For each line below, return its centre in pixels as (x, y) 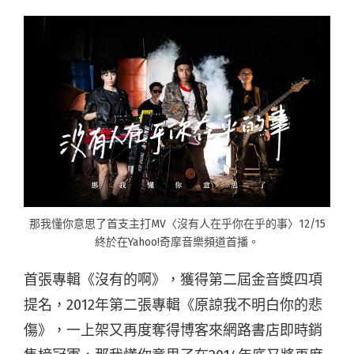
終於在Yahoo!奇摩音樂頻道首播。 (177, 243)
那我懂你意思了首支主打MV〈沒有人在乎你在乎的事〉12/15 (177, 224)
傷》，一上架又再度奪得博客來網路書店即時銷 (173, 331)
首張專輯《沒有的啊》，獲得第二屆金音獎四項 (173, 280)
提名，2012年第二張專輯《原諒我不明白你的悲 (173, 305)
